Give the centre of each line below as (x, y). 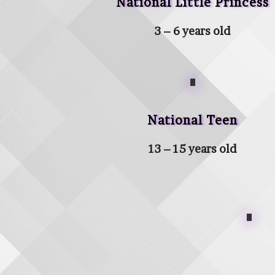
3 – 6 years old (192, 31)
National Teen (193, 121)
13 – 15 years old (192, 149)
